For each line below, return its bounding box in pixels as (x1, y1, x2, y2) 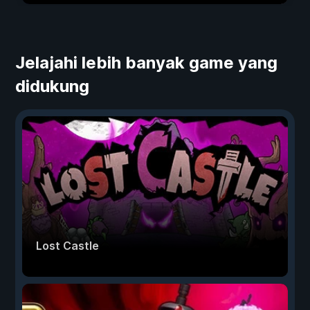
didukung (15, 76, 89, 96)
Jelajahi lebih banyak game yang (15, 53, 277, 73)
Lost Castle (36, 239, 99, 253)
